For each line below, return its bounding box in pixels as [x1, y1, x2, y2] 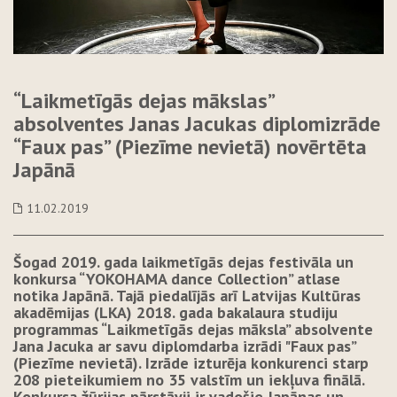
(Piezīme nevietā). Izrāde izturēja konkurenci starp [13, 353, 369, 374]
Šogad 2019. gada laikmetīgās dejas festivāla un [13, 252, 354, 273]
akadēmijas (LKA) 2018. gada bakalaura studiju [13, 302, 338, 323]
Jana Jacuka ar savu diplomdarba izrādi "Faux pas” [13, 336, 355, 357]
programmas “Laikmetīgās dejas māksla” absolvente [13, 319, 373, 340]
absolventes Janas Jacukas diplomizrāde [13, 110, 380, 138]
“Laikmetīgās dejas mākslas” [13, 87, 274, 115]
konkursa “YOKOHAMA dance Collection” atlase [13, 269, 340, 290]
